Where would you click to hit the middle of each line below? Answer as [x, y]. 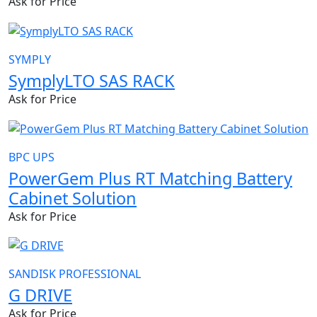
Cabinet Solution [73, 198]
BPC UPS [31, 157]
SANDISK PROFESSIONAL [75, 274]
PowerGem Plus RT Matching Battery [150, 178]
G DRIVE [40, 295]
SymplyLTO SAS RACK [92, 80]
